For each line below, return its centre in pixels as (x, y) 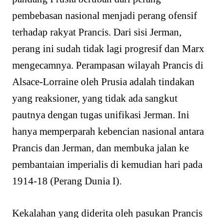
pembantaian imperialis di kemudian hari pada (107, 165)
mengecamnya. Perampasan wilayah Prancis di (108, 65)
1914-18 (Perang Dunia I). (67, 181)
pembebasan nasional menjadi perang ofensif (105, 16)
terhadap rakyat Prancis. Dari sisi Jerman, (97, 32)
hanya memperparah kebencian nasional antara (108, 132)
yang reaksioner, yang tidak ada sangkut (95, 99)
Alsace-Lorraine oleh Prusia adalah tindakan (103, 82)
